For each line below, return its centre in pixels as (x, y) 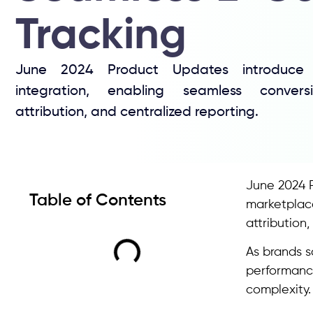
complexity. (278, 290)
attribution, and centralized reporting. (137, 112)
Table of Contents (98, 201)
